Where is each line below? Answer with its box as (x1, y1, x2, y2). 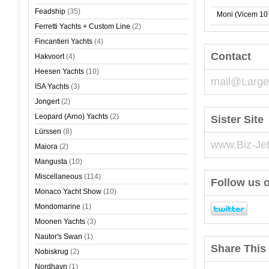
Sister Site (211, 113, 264, 125)
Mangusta (35, 157, 67, 166)
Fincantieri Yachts (35, 37, 92, 46)
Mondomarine (35, 202, 80, 211)
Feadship (35, 7, 65, 16)
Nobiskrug (35, 247, 68, 256)
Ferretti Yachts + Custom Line (35, 22, 130, 31)
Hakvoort (35, 52, 64, 61)
